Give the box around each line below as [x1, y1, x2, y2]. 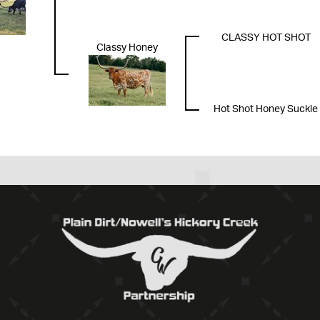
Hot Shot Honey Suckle [214, 104, 318, 115]
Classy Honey [96, 43, 158, 54]
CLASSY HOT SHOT [221, 33, 311, 44]
